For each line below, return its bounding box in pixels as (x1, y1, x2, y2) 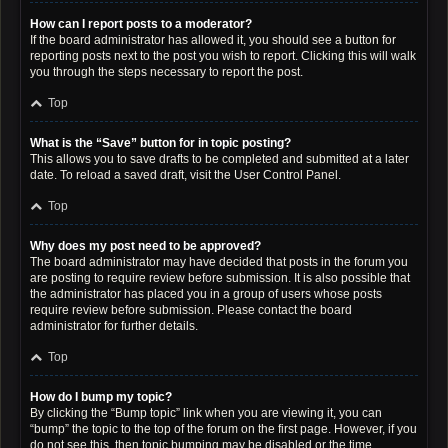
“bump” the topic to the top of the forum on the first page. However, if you (30, 422, 417, 436)
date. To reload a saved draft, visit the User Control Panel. (30, 168, 341, 182)
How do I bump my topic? (30, 390, 172, 404)
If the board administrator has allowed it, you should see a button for (30, 33, 396, 47)
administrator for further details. (30, 319, 198, 333)
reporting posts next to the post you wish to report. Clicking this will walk (30, 49, 416, 63)
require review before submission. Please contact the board (30, 303, 352, 317)
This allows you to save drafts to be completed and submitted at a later (30, 152, 409, 166)
